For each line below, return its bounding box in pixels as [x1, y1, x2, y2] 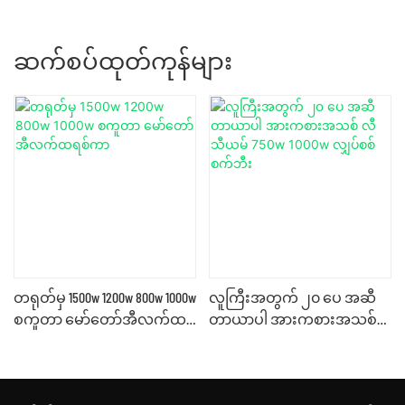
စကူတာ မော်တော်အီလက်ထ [14, 309, 186, 327]
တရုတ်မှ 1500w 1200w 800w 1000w [14, 287, 196, 306]
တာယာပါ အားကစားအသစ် [208, 309, 377, 327]
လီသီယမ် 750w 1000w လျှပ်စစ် [208, 331, 382, 349]
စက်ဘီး [208, 353, 257, 371]
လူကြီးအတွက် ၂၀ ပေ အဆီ [208, 287, 376, 306]
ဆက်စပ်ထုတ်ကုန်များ [14, 45, 232, 74]
